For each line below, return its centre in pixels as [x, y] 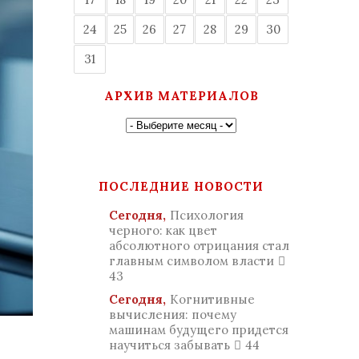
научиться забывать [169, 345]
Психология [207, 215]
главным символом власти [192, 261]
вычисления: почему [173, 315]
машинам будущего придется [199, 330]
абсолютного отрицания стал [199, 246]
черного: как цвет [163, 230]
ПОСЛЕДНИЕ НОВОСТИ [181, 186]
